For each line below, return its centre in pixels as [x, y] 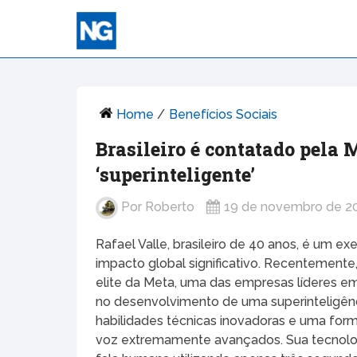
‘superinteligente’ [176, 174]
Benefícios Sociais [224, 114]
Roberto [170, 207]
